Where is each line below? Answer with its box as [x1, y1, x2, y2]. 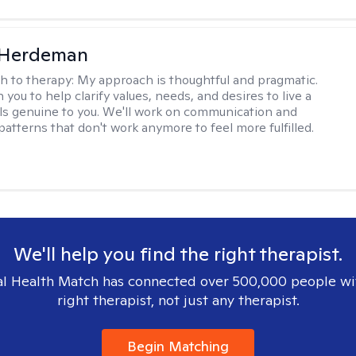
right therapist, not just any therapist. [56, 291, 300, 309]
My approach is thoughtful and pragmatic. [77, 72, 319, 88]
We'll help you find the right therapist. [14, 242, 342, 266]
